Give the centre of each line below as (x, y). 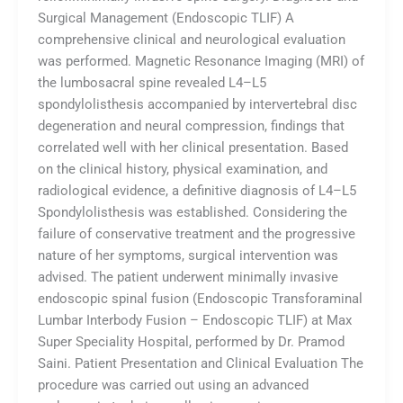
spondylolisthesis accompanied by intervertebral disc (197, 104)
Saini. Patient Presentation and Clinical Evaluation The (200, 363)
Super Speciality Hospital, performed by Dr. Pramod (191, 341)
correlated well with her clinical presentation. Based (193, 147)
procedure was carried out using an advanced (173, 385)
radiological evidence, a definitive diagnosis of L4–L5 (197, 190)
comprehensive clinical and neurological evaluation (191, 39)
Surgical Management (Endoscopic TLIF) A (166, 18)
